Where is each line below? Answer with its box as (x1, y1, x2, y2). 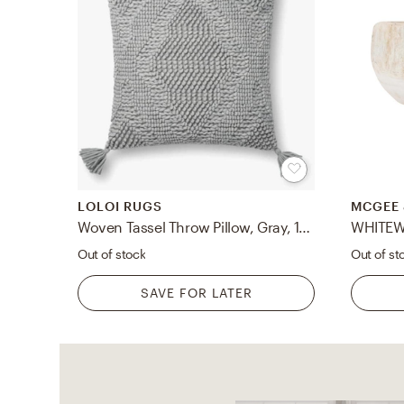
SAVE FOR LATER (140, 285, 252, 301)
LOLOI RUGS (78, 198, 162, 215)
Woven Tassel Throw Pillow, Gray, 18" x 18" (298, 218, 311, 236)
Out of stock (78, 246, 146, 262)
